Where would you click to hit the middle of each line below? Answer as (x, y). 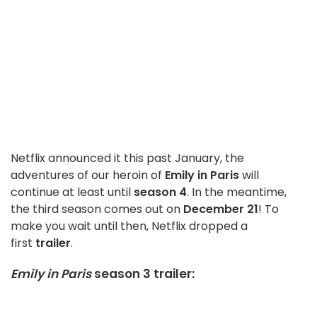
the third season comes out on (97, 209)
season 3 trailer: (143, 274)
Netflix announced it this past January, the (127, 158)
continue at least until (72, 192)
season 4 (160, 192)
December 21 (221, 209)
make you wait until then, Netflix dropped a (129, 226)
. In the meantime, (237, 192)
